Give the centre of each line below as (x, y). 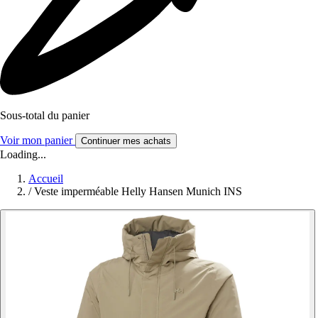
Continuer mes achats (126, 141)
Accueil (46, 179)
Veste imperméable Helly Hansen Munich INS (138, 192)
